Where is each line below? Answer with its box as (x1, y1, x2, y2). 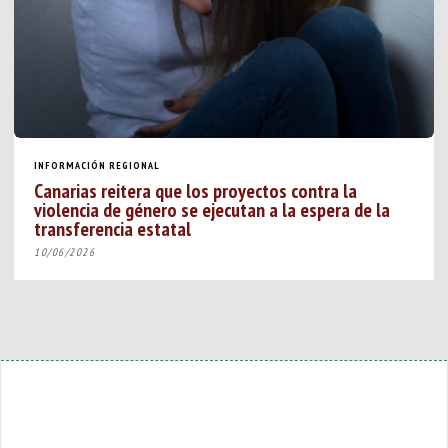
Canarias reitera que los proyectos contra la (34, 177, 358, 203)
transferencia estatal (34, 215, 192, 241)
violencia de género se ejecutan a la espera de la (34, 196, 391, 222)
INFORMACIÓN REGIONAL (34, 158, 161, 172)
